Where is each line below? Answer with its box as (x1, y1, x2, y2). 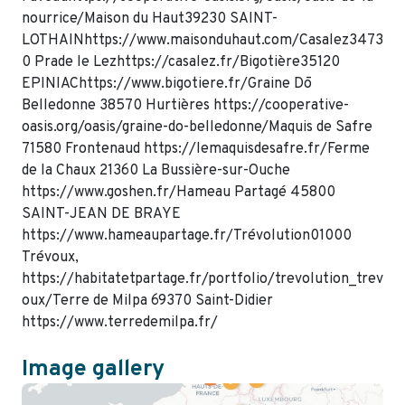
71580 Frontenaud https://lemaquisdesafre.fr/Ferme (22, 139, 370, 158)
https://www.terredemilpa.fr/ (22, 313, 221, 332)
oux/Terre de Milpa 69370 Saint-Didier (22, 291, 273, 310)
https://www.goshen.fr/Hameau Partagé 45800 (22, 183, 335, 202)
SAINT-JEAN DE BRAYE (22, 204, 181, 223)
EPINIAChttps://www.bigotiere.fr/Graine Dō (22, 74, 312, 93)
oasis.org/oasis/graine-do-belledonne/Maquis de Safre (22, 118, 372, 137)
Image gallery (22, 354, 165, 384)
